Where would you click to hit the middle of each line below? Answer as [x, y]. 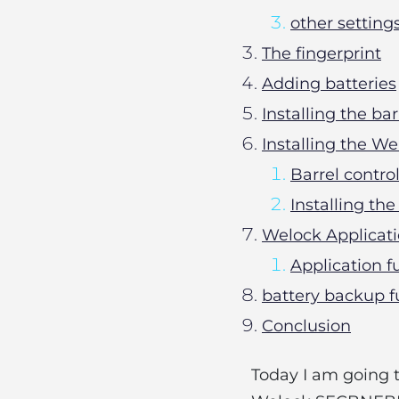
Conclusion [306, 326]
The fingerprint [322, 53]
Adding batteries [329, 84]
